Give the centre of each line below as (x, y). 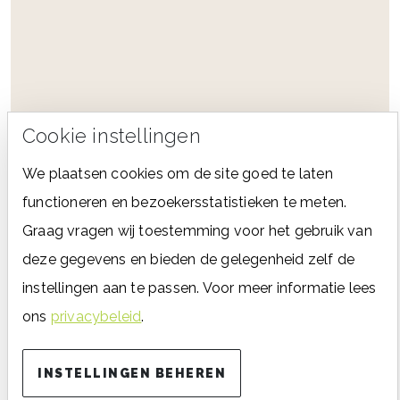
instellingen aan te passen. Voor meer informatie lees (200, 288)
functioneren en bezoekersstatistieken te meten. (185, 202)
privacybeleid (96, 317)
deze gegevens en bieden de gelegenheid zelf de (189, 259)
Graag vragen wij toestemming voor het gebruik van (197, 231)
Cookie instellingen (112, 136)
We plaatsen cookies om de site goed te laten (178, 174)
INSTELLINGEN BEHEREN (132, 373)
